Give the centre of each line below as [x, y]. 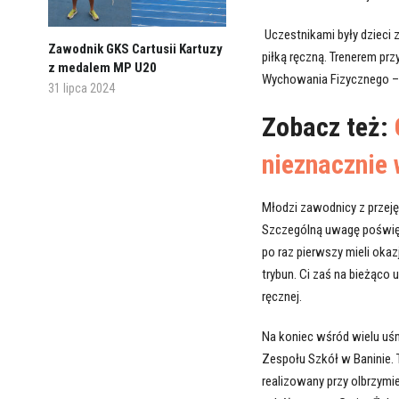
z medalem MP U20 [102, 67]
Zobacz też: [328, 127]
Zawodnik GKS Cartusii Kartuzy [135, 49]
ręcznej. [281, 297]
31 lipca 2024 [81, 88]
